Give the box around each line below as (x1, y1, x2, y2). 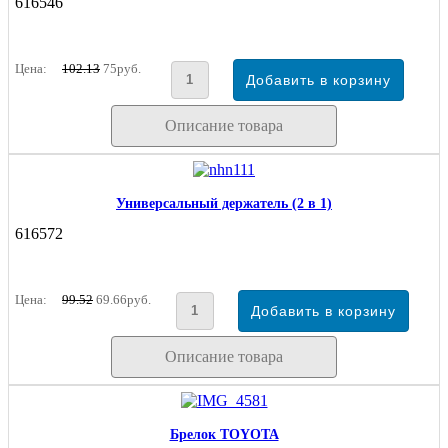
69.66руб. (93, 291, 151, 307)
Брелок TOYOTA (169, 426, 279, 442)
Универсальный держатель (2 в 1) (116, 195, 332, 211)
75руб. (100, 60, 141, 76)
